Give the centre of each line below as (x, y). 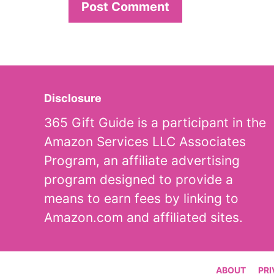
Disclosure (73, 98)
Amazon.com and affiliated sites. (143, 218)
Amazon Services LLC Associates (145, 142)
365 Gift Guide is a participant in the (155, 123)
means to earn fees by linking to (141, 199)
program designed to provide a (139, 180)
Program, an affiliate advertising (142, 161)
